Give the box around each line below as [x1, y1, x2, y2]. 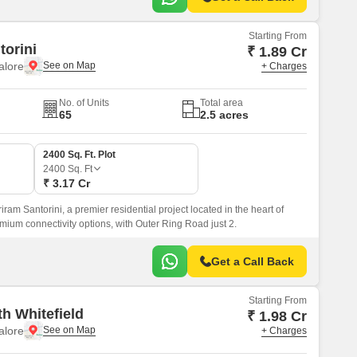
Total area [199, 97, 243, 108]
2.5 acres [199, 108, 249, 121]
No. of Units [59, 97, 110, 108]
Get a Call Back [211, 255, 294, 268]
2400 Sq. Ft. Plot [43, 149, 116, 160]
